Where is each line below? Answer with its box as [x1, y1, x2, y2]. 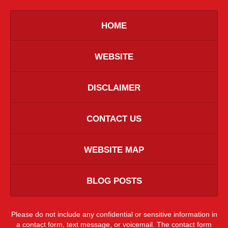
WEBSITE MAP [84, 145, 144, 155]
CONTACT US [87, 114, 141, 124]
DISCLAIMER [88, 83, 140, 93]
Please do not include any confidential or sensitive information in [11, 210, 217, 219]
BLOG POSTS [86, 176, 142, 186]
